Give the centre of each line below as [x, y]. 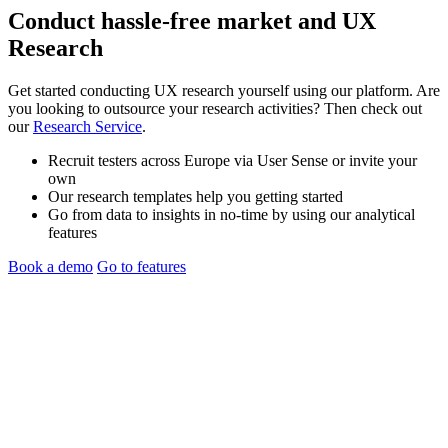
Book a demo [50, 266]
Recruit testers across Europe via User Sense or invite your [232, 160]
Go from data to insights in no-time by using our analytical [231, 214]
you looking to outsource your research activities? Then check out [215, 108]
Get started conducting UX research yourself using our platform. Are [224, 90]
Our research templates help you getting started [195, 196]
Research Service [87, 126]
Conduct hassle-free [112, 20]
